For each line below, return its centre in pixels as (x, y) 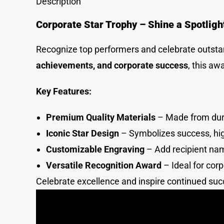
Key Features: (64, 91)
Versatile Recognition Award (104, 165)
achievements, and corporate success (112, 65)
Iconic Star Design (82, 133)
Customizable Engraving (95, 149)
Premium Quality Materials (101, 117)
